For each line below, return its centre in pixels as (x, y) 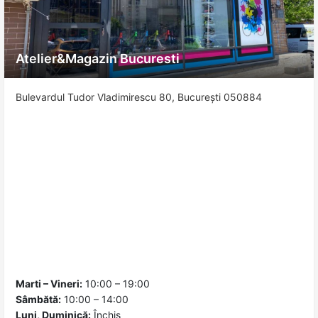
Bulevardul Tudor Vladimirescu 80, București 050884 (139, 97)
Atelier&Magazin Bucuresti (98, 59)
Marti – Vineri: (49, 284)
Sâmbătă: (38, 299)
